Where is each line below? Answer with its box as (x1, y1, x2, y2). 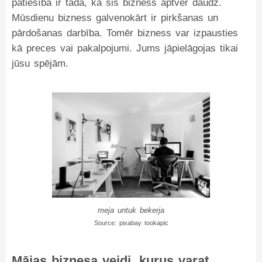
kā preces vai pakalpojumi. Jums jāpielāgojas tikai (12, 43, 238, 54)
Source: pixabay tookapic (94, 219, 168, 226)
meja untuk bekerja (98, 206, 164, 215)
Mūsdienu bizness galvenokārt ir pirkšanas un (12, 12, 218, 23)
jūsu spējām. (12, 58, 68, 69)
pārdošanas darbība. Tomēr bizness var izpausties (12, 27, 238, 39)
